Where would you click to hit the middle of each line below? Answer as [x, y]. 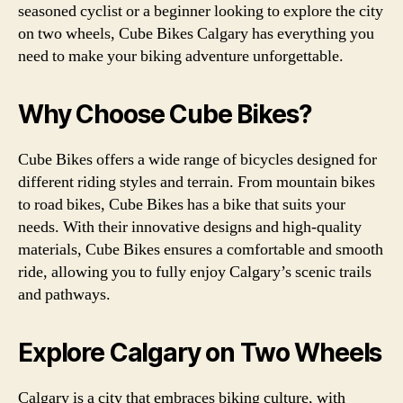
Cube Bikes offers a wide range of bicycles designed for [197, 160]
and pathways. [64, 295]
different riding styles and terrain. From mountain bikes [197, 182]
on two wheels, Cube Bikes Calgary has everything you [196, 34]
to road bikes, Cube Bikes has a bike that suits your [182, 205]
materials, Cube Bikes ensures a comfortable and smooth [201, 250]
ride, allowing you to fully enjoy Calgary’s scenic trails [195, 272]
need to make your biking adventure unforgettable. [181, 56]
